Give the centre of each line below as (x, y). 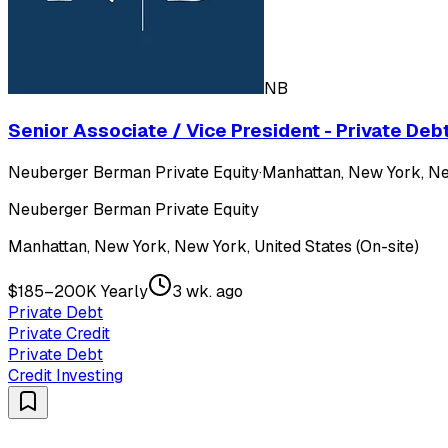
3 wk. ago (207, 291)
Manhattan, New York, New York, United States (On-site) (213, 246)
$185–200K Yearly (78, 291)
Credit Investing (65, 375)
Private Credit (59, 333)
